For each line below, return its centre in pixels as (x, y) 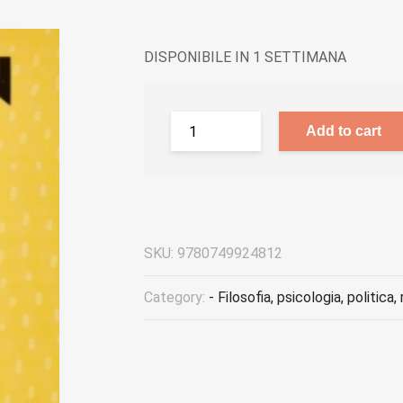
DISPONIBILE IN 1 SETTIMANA (245, 57)
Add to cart (344, 131)
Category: (176, 297)
